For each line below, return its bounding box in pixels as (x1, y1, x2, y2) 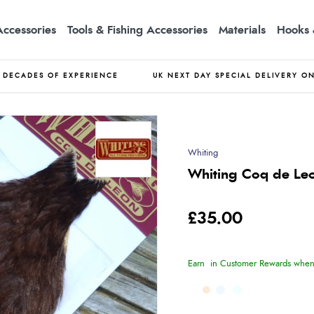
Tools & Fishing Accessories (67, 24, 207, 36)
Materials (219, 24, 266, 36)
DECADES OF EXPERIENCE (3, 72, 118, 79)
